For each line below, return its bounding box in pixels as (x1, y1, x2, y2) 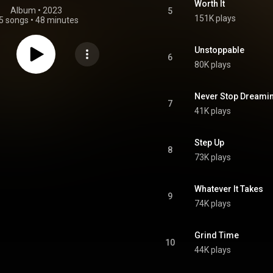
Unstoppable (194, 45, 244, 55)
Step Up (194, 138, 224, 147)
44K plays (194, 245, 231, 255)
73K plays (194, 152, 231, 162)
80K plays (194, 60, 231, 69)
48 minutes (35, 15, 79, 25)
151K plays (194, 13, 236, 23)
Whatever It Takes (194, 184, 263, 194)
